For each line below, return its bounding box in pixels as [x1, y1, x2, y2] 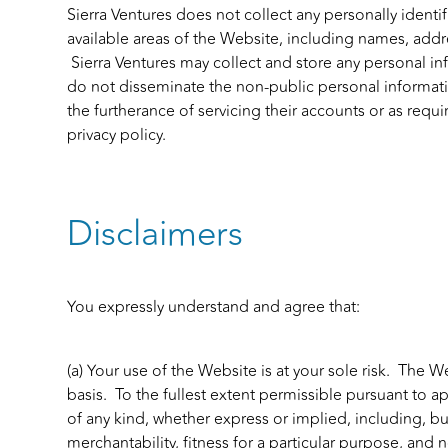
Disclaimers [67, 207, 244, 261]
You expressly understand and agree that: [67, 295, 361, 319]
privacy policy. [67, 123, 167, 147]
